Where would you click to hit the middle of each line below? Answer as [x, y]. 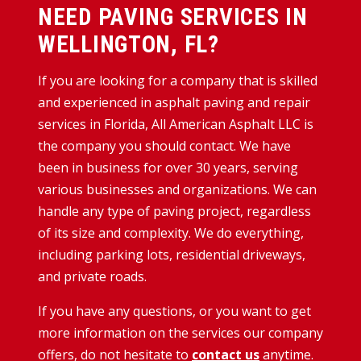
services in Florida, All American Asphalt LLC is [176, 124]
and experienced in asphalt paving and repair [174, 102]
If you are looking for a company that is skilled [178, 80]
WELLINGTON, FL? [129, 45]
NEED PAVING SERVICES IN [173, 17]
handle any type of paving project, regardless [174, 211]
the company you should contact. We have [164, 145]
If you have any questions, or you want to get [174, 311]
